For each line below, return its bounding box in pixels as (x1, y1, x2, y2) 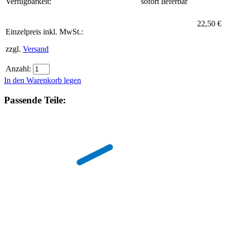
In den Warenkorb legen (4, 76, 81, 85)
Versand (23, 45, 49, 53)
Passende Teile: (4, 94, 66, 105)
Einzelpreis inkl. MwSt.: (6, 27, 83, 36)
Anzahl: (6, 64, 31, 73)
